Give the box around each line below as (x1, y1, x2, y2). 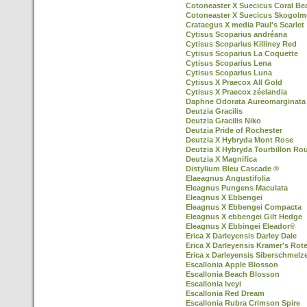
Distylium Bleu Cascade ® (186, 164, 279, 173)
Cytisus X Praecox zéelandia (186, 88, 287, 96)
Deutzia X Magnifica (186, 155, 257, 163)
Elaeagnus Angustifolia (186, 174, 270, 182)
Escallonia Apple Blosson (186, 260, 278, 269)
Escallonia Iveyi (186, 280, 241, 288)
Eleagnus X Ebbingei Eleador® (186, 222, 295, 230)
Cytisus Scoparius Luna (186, 69, 272, 77)
